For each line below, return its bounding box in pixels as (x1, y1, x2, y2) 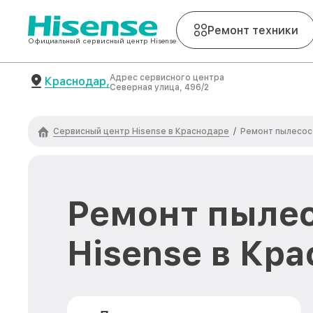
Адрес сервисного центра (110, 73, 224, 82)
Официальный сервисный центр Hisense (28, 36, 176, 45)
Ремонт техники (208, 23, 298, 37)
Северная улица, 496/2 (110, 82, 209, 92)
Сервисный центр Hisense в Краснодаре (53, 126, 229, 136)
